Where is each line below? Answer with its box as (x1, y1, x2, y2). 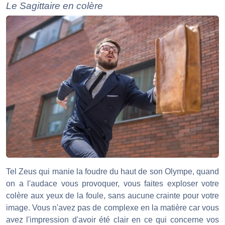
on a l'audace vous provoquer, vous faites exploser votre (6, 179, 219, 188)
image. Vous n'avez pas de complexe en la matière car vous (6, 203, 219, 212)
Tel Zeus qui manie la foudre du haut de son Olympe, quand (6, 167, 219, 176)
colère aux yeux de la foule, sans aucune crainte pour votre (6, 191, 219, 200)
